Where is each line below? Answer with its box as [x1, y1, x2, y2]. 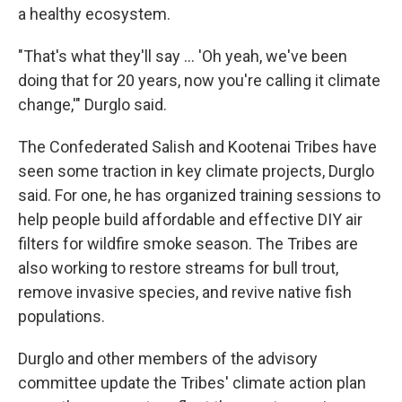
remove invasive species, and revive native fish [18, 283, 352, 302]
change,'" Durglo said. [18, 95, 167, 115]
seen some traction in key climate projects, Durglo [18, 162, 374, 181]
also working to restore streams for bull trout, [18, 258, 338, 278]
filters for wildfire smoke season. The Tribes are [18, 234, 358, 254]
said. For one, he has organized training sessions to [18, 186, 380, 205]
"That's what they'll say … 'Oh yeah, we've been [18, 47, 347, 66]
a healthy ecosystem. [18, 4, 170, 24]
